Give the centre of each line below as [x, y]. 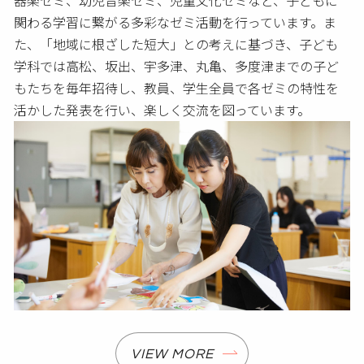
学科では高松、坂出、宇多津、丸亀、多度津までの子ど [177, 67]
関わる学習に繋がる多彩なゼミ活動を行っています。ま [175, 23]
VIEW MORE [172, 355]
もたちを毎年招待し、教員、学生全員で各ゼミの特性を [177, 89]
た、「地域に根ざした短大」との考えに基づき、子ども [176, 45]
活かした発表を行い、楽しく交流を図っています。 [162, 110]
